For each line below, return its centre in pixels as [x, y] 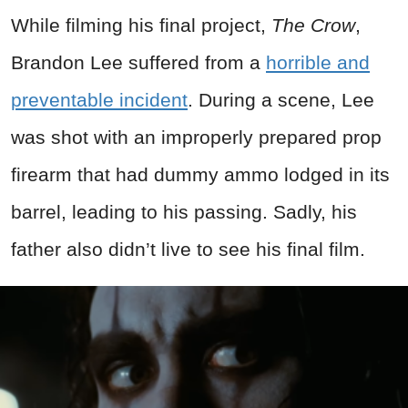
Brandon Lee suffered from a [138, 62]
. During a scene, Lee [281, 99]
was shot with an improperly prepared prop [196, 137]
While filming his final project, [141, 25]
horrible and [318, 62]
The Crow [313, 25]
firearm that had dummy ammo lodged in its [200, 174]
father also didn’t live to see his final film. [188, 249]
